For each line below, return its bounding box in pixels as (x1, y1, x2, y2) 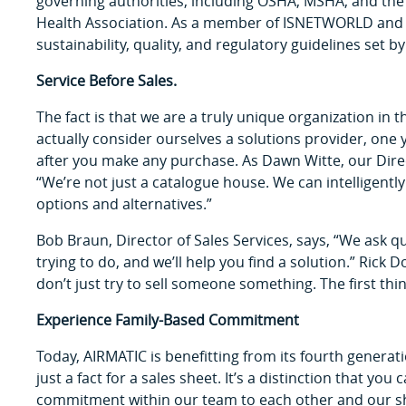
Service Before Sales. (36, 70, 177, 91)
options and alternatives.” (36, 193, 212, 214)
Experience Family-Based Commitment (36, 309, 299, 330)
